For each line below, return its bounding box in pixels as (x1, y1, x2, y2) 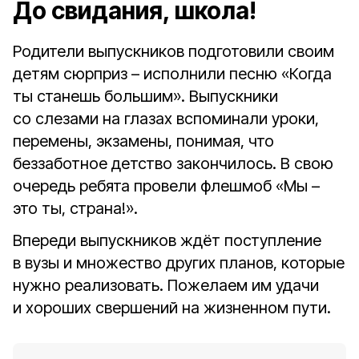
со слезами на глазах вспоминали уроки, (13, 109, 319, 128)
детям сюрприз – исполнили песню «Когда (13, 64, 332, 83)
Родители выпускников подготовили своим (13, 42, 334, 61)
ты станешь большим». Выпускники (13, 87, 278, 106)
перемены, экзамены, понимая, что (13, 131, 274, 151)
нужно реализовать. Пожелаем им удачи (13, 276, 319, 295)
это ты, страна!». (13, 199, 138, 218)
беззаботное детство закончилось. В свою (13, 154, 333, 173)
